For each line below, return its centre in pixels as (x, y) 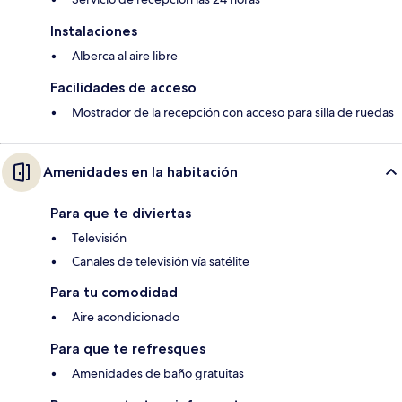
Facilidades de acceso (123, 88)
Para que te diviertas (121, 214)
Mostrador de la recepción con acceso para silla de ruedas (233, 113)
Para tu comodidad (114, 293)
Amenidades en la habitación (140, 172)
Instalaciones (94, 31)
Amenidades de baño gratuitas (158, 374)
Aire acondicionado (126, 317)
